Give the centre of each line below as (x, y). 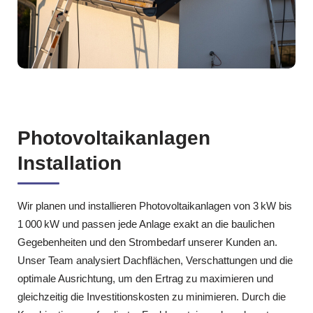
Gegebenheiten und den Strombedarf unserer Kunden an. (147, 242)
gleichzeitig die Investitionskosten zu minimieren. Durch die (152, 297)
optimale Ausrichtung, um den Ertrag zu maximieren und (145, 279)
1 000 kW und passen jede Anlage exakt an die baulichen (146, 224)
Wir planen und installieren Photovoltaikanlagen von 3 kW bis (155, 206)
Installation (70, 163)
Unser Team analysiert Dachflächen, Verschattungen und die (155, 261)
